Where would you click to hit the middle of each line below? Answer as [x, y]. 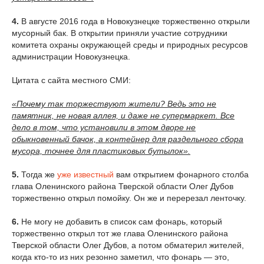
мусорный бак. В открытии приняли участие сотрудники [120, 33]
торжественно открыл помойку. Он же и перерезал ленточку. [129, 198]
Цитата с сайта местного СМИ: [72, 80]
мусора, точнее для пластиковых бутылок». [101, 151]
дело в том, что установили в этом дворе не [104, 127]
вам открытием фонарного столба [181, 174]
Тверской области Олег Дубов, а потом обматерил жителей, [128, 245]
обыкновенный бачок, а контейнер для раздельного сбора [128, 139]
